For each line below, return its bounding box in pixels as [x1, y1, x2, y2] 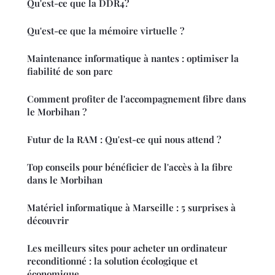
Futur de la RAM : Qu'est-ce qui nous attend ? [27, 133, 221, 145]
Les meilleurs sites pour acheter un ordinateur [27, 241, 227, 254]
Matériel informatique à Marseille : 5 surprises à [27, 201, 236, 214]
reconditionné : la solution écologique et [27, 254, 198, 267]
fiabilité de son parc [27, 64, 112, 77]
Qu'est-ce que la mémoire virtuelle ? [27, 24, 184, 37]
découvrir [27, 214, 69, 227]
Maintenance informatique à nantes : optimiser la [27, 52, 239, 64]
